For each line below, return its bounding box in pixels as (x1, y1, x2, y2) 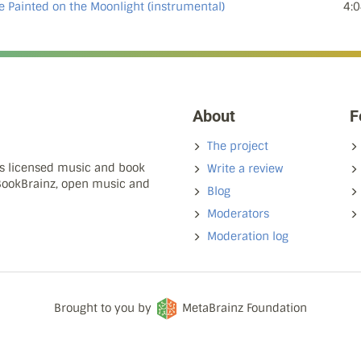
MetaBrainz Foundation (182, 301, 307, 315)
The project (207, 139, 268, 153)
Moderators (207, 206, 269, 221)
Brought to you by (54, 301, 155, 315)
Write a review (207, 161, 283, 176)
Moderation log (207, 229, 288, 243)
